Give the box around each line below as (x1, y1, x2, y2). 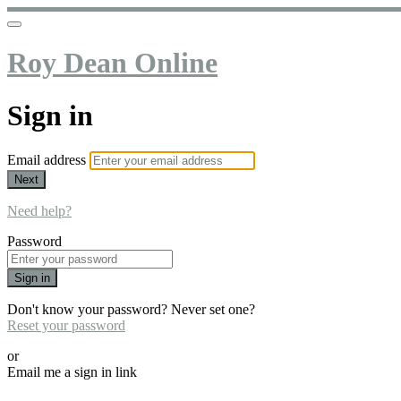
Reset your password (7, 318, 125, 334)
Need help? (7, 203, 72, 219)
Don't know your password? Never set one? (7, 302, 255, 318)
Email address (7, 152, 90, 168)
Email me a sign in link (7, 364, 137, 380)
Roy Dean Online (7, 47, 218, 80)
